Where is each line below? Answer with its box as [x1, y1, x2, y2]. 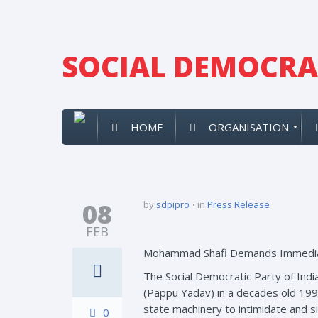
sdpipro [156, 198, 190, 211]
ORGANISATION [209, 120, 289, 134]
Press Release [207, 198, 270, 211]
